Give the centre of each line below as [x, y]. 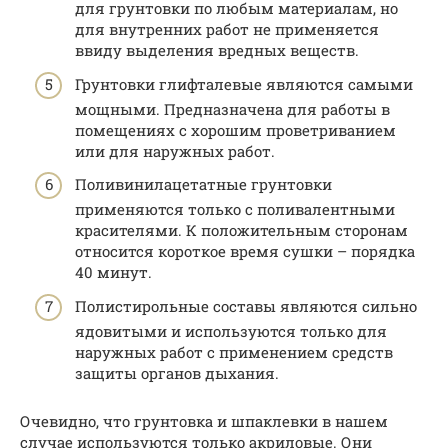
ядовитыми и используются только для [231, 330]
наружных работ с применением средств [234, 351]
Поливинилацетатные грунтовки [203, 184]
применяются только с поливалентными [235, 209]
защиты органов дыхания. [177, 372]
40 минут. [113, 272]
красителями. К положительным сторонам [241, 230]
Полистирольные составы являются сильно [246, 305]
